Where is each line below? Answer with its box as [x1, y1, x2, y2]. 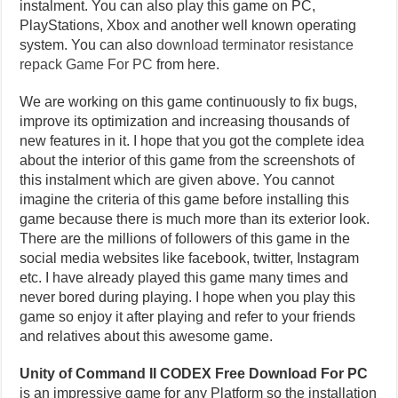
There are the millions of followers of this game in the [20, 231, 351, 247]
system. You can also [20, 37, 157, 53]
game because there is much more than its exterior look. [20, 211, 370, 227]
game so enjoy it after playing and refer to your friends [20, 309, 356, 325]
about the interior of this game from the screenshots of [20, 153, 355, 169]
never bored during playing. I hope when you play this [20, 290, 356, 306]
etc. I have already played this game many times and [20, 270, 349, 286]
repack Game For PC [20, 57, 154, 73]
